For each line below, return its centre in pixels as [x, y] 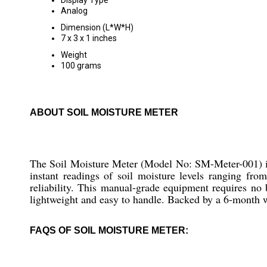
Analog [74, 11]
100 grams [81, 66]
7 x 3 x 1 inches [89, 38]
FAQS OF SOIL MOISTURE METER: [109, 230]
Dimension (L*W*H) [97, 27]
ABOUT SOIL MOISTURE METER [104, 112]
